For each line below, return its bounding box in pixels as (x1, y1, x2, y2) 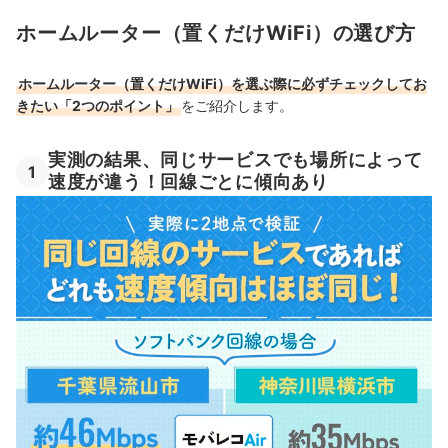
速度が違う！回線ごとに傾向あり (48, 171, 329, 193)
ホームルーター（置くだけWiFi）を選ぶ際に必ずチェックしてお (18, 74, 427, 92)
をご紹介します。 (181, 96, 293, 114)
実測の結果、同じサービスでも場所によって (48, 148, 423, 170)
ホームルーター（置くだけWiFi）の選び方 (16, 21, 416, 46)
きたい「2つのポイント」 (16, 96, 179, 114)
